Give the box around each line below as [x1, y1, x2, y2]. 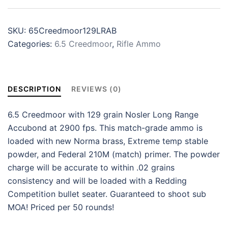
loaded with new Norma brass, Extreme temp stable [8, 136, 208, 147]
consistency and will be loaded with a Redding [8, 176, 187, 186]
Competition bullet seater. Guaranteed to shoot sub [8, 189, 206, 199]
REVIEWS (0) [71, 84, 122, 93]
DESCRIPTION [8, 84, 61, 93]
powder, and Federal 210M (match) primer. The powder [8, 149, 220, 160]
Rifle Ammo [117, 38, 161, 49]
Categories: [8, 38, 54, 49]
